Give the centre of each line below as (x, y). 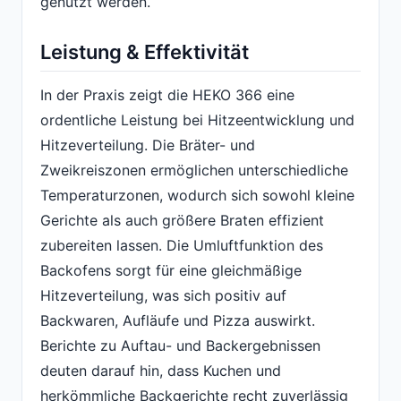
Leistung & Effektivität (145, 52)
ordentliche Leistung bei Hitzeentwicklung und (197, 119)
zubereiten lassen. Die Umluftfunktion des (182, 245)
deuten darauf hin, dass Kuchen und (161, 370)
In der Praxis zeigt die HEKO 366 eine (167, 94)
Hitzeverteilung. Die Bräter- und (148, 145)
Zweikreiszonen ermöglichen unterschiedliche (194, 170)
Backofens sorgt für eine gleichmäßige (171, 270)
